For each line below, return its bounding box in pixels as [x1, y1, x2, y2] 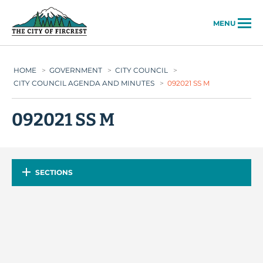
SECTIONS [35, 168, 73, 177]
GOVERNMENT [49, 66, 102, 75]
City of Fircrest [87, 8, 156, 19]
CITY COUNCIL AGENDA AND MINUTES [14, 79, 154, 87]
